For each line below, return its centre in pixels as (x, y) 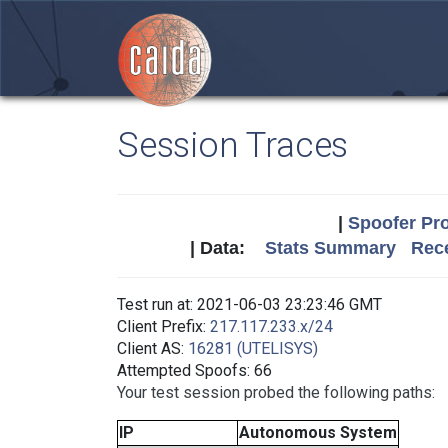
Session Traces (233, 145)
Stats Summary (330, 248)
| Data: (227, 248)
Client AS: (152, 348)
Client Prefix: (163, 326)
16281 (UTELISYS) (253, 348)
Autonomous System (318, 432)
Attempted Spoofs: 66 (194, 370)
